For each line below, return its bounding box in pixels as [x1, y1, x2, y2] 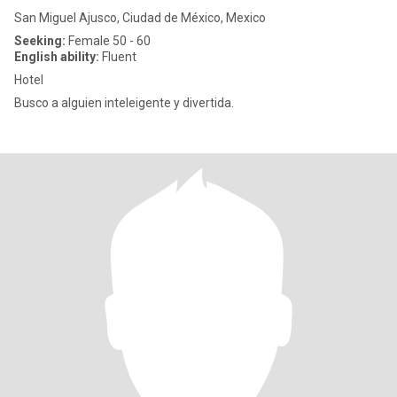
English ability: [14, 50, 99, 64]
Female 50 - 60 [66, 34, 151, 48]
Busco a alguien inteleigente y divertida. [14, 96, 237, 110]
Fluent [99, 50, 136, 64]
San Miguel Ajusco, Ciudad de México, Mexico [14, 11, 266, 25]
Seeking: [14, 34, 66, 48]
